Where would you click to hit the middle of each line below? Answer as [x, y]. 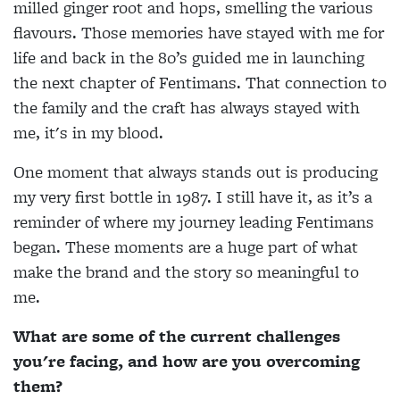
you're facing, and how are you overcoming [187, 361]
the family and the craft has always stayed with [187, 107]
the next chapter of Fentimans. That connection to [200, 82]
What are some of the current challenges [177, 336]
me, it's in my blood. [88, 132]
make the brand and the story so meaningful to [186, 271]
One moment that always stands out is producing [196, 171]
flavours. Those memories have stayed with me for [199, 32]
